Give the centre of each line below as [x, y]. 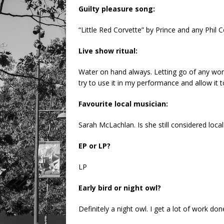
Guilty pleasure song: [117, 9]
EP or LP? [94, 146]
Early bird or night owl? [120, 188]
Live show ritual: [108, 51]
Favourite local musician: [123, 104]
